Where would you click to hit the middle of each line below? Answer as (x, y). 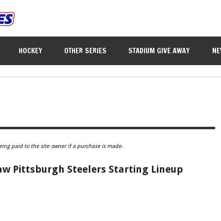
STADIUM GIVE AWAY (159, 50)
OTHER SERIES (86, 50)
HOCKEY (31, 50)
